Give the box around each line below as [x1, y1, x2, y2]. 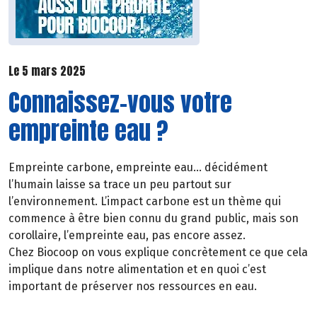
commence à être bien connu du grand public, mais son [8, 212, 299, 226]
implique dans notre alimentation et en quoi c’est [8, 263, 266, 277]
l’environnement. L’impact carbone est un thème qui [8, 195, 281, 209]
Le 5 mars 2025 [8, 62, 86, 80]
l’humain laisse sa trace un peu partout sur [8, 178, 231, 192]
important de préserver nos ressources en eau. [8, 279, 257, 294]
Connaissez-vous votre [8, 84, 232, 121]
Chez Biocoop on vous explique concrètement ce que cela [8, 246, 308, 260]
